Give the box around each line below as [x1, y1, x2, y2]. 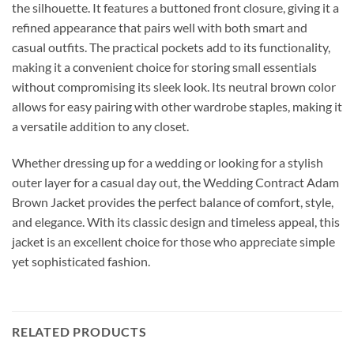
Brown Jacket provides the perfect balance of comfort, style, [12, 194, 333, 209]
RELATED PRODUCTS [12, 323, 147, 339]
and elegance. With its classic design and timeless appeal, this [12, 213, 340, 229]
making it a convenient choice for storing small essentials [12, 59, 317, 75]
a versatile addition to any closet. [12, 119, 189, 134]
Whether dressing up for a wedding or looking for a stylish [12, 154, 323, 170]
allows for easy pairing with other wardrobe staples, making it [12, 99, 342, 115]
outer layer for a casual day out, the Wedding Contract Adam [12, 174, 339, 190]
